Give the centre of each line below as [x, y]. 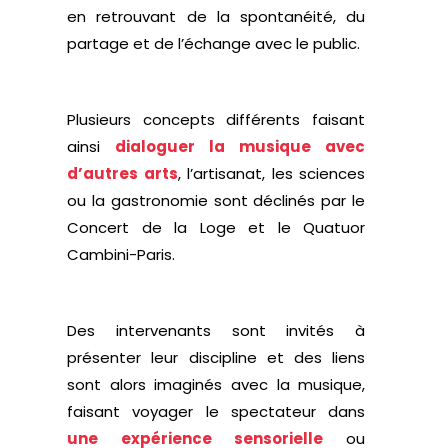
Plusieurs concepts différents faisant [216, 119]
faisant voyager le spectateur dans [216, 411]
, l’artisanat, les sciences [271, 173]
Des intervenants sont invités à [216, 330]
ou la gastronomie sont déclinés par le [216, 200]
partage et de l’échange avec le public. [214, 43]
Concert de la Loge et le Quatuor [216, 227]
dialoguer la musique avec [240, 146]
